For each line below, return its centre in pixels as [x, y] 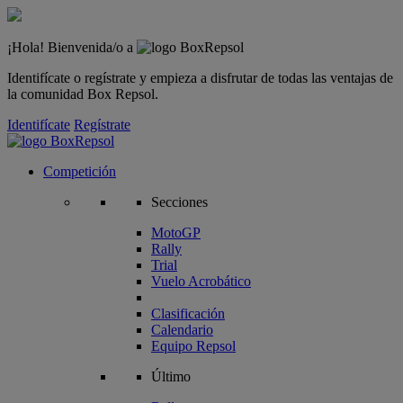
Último [171, 376]
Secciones [179, 202]
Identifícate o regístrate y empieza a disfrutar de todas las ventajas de [200, 78]
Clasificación [188, 313]
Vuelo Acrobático [201, 281]
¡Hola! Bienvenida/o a [72, 47]
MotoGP [176, 233]
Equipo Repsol [193, 346]
